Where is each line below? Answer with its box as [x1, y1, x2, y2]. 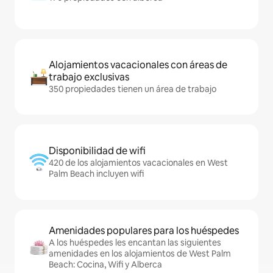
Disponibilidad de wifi [49, 144, 146, 157]
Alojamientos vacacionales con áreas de [49, 58, 227, 71]
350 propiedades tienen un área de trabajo [49, 83, 216, 94]
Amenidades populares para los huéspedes [49, 224, 239, 237]
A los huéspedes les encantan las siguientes [49, 237, 221, 248]
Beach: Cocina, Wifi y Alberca [49, 259, 162, 270]
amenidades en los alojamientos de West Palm [49, 248, 231, 259]
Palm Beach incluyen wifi [49, 168, 144, 179]
